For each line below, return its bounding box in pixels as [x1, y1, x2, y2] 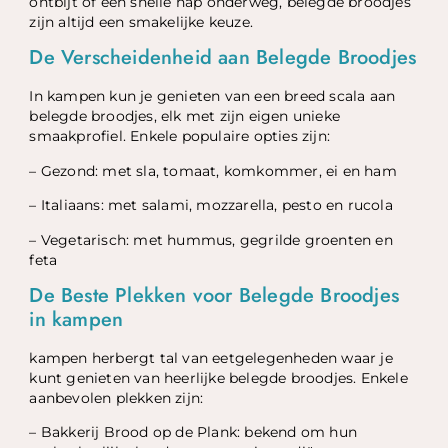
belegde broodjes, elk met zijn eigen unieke [29, 108, 341, 125]
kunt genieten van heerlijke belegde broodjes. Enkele [29, 369, 408, 386]
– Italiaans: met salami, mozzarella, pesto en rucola [29, 197, 393, 214]
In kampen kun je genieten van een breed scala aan [29, 88, 396, 105]
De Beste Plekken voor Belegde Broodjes [29, 280, 400, 310]
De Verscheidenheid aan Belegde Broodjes [29, 43, 417, 73]
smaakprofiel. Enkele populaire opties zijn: [29, 128, 331, 145]
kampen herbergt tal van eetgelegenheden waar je [29, 349, 393, 366]
